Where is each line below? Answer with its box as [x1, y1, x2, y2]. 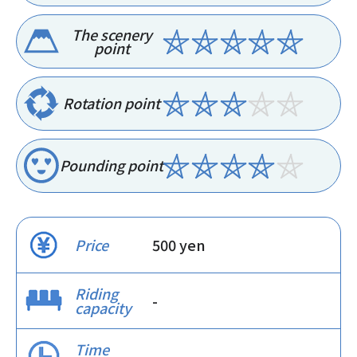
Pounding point [60, 155, 164, 176]
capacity [75, 297, 131, 319]
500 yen [152, 234, 206, 256]
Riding [75, 283, 118, 304]
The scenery [71, 24, 152, 45]
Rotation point [63, 92, 161, 114]
